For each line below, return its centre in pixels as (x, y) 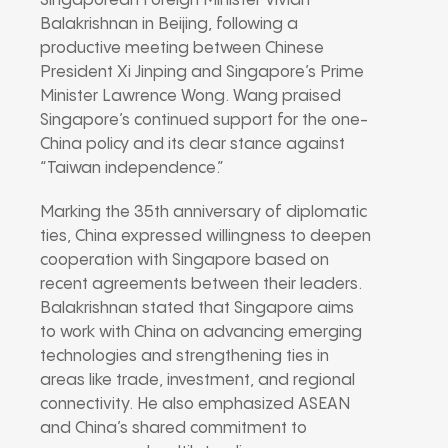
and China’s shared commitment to (173, 428)
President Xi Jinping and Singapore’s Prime (202, 72)
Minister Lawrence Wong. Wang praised (190, 96)
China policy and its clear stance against (192, 144)
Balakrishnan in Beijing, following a (169, 24)
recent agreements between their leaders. (201, 284)
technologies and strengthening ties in (184, 356)
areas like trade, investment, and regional (197, 380)
